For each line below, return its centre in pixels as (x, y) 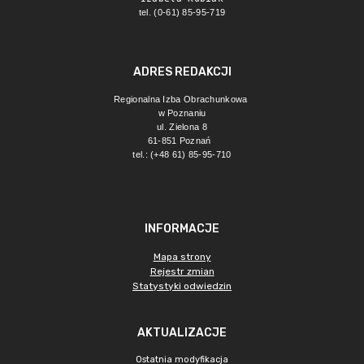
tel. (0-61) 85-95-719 (182, 12)
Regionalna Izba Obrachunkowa (182, 99)
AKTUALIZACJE (182, 333)
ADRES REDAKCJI (182, 72)
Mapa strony (182, 257)
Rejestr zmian (182, 271)
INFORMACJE (182, 229)
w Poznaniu (182, 113)
